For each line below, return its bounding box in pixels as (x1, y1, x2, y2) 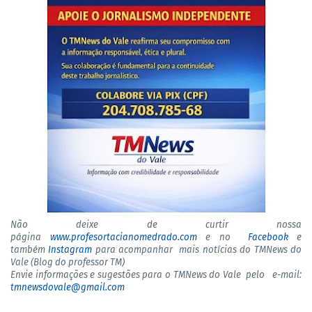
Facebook (247, 231, 288, 243)
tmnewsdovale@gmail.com (10, 281, 125, 293)
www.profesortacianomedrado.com (49, 231, 197, 243)
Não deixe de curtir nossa (10, 219, 302, 231)
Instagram (48, 244, 93, 256)
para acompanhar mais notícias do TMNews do (92, 244, 302, 256)
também (10, 244, 49, 256)
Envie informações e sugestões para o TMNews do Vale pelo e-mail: (10, 269, 302, 281)
